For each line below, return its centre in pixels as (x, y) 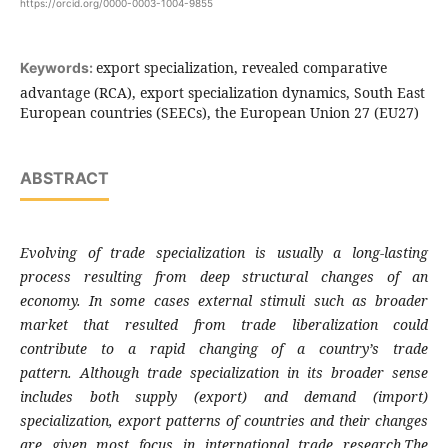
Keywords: (57, 68)
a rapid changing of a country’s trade (278, 349)
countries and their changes (336, 421)
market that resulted (106, 325)
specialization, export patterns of (131, 421)
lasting (406, 253)
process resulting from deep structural (170, 277)
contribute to (73, 349)
